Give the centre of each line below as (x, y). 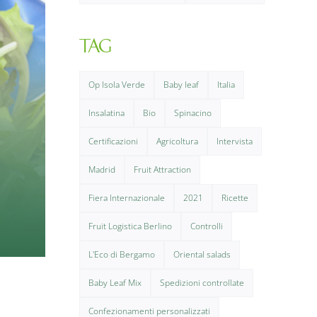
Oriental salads (202, 254)
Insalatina (106, 113)
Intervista (234, 141)
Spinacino (192, 113)
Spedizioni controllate (202, 283)
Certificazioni (113, 141)
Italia (226, 85)
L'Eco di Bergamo (121, 254)
